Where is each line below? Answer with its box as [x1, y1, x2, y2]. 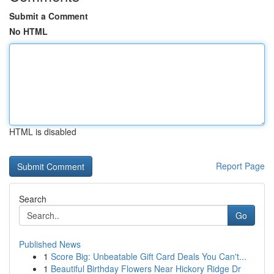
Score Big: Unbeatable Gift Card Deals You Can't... [51, 250, 246, 262]
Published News [19, 238, 81, 250]
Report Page [216, 160, 265, 172]
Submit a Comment [9, 10, 88, 22]
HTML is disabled [9, 125, 76, 138]
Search [19, 193, 46, 205]
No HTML [9, 25, 48, 37]
